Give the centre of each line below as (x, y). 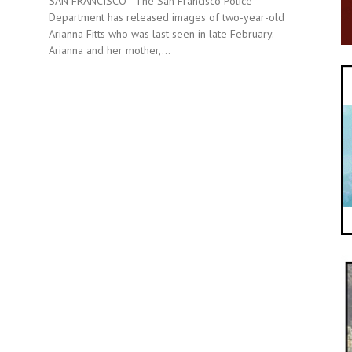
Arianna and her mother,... (110, 51)
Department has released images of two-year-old (167, 18)
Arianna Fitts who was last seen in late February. (161, 34)
